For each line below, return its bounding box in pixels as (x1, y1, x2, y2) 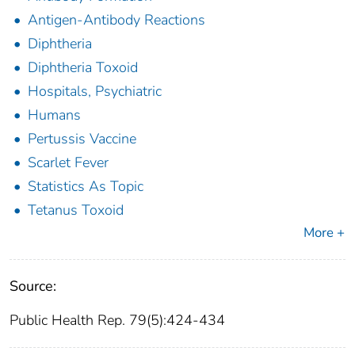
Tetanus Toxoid (28, 200, 124, 220)
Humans (28, 105, 81, 125)
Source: (10, 277, 56, 296)
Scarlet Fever (28, 153, 109, 173)
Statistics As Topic (28, 177, 143, 197)
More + (303, 223, 345, 242)
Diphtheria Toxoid (28, 58, 138, 78)
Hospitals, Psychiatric (28, 82, 162, 101)
